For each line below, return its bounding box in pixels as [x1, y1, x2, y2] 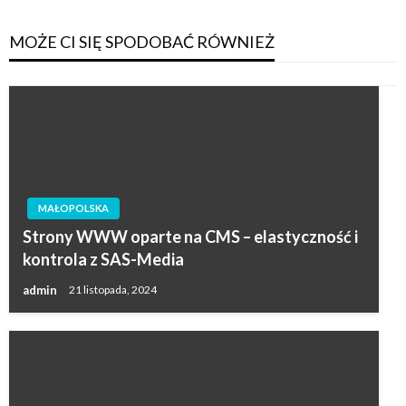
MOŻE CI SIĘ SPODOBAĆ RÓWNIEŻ [9, 31, 275, 52]
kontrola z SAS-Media [23, 248, 184, 269]
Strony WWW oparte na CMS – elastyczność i [23, 226, 358, 246]
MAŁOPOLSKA [38, 201, 109, 214]
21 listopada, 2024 [69, 283, 157, 297]
